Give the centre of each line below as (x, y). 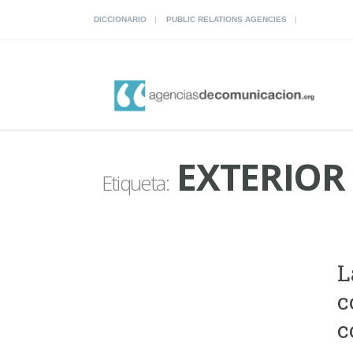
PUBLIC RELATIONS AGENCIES (227, 19)
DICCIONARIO (120, 19)
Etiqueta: (135, 182)
